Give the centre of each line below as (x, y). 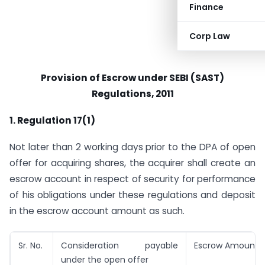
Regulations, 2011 (132, 94)
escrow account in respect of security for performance (132, 179)
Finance (206, 7)
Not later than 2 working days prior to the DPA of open (132, 147)
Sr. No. (30, 246)
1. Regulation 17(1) (53, 120)
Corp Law (210, 36)
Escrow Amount (226, 246)
